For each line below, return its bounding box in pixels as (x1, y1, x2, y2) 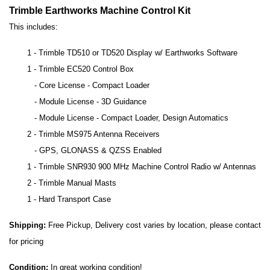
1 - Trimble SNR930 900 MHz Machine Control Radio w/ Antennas (27, 162, 256, 171)
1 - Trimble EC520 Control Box (27, 64, 136, 74)
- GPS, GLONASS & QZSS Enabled (27, 145, 162, 155)
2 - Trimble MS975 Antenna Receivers (27, 129, 160, 139)
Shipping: (9, 220, 46, 230)
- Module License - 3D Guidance (27, 96, 146, 106)
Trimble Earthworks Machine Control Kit (9, 5, 190, 16)
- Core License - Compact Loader (27, 80, 149, 90)
